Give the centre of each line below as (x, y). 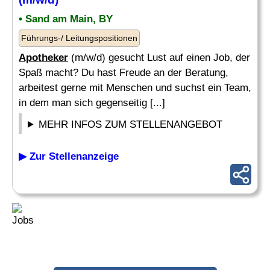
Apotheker (43, 58)
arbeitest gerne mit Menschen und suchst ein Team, (135, 88)
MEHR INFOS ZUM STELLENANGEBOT (131, 124)
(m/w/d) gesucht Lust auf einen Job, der (159, 58)
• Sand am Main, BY (66, 19)
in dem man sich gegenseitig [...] (92, 103)
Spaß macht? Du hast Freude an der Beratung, (124, 73)
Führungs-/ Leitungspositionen (79, 38)
